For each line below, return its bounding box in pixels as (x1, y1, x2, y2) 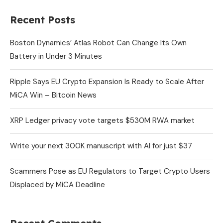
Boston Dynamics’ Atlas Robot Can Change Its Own (10, 38, 187, 48)
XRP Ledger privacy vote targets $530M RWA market (10, 115, 195, 126)
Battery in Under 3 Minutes (10, 51, 102, 62)
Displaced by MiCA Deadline (10, 180, 105, 190)
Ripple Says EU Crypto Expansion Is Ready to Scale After (10, 77, 204, 87)
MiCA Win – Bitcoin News (10, 90, 97, 101)
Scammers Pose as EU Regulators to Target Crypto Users (10, 166, 210, 177)
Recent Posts (10, 13, 75, 26)
